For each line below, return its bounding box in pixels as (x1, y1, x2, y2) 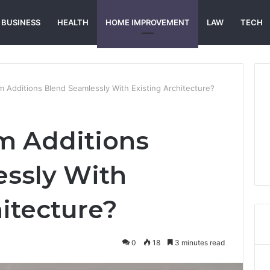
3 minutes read (173, 238, 225, 247)
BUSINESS (1, 17, 40, 27)
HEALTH (57, 17, 89, 27)
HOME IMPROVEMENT (105, 17, 190, 27)
